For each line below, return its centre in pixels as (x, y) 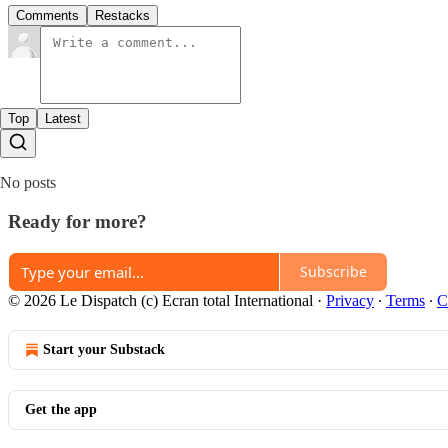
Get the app (61, 409)
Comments (47, 16)
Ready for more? (77, 221)
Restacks (122, 16)
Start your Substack (104, 349)
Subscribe (333, 271)
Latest (63, 119)
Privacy (350, 300)
